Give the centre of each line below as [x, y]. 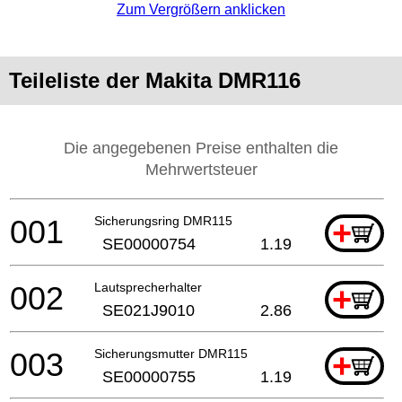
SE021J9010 [149, 310]
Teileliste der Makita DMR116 [155, 80]
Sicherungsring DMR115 [163, 220]
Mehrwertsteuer [201, 169]
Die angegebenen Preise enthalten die [201, 148]
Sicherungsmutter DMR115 [171, 353]
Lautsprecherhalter [148, 287]
